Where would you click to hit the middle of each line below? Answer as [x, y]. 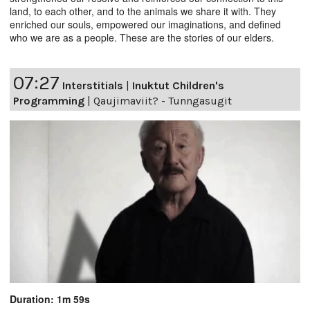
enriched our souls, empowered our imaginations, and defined [145, 24]
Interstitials [93, 85]
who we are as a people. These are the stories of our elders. [142, 37]
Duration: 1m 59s [50, 299]
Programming [49, 100]
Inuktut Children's [178, 85]
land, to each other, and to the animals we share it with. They [143, 11]
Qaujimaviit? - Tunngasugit [163, 100]
